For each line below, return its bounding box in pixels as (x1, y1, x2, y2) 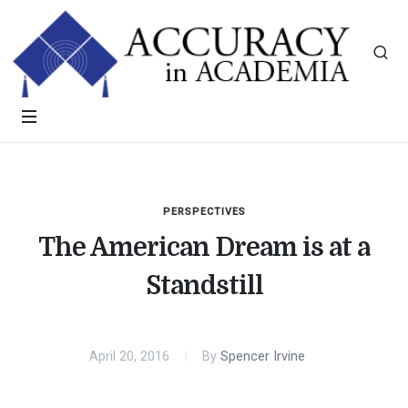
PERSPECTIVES (162, 206, 246, 218)
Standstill (145, 271, 263, 301)
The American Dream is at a (38, 233, 370, 262)
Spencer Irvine (219, 349, 305, 364)
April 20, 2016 (88, 349, 169, 364)
